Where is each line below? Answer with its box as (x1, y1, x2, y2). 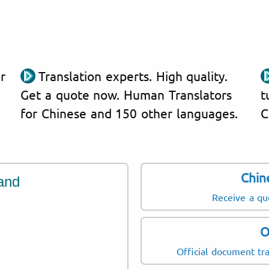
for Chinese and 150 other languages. (20, 104, 238, 121)
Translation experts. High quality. (38, 67, 228, 83)
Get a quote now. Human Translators (20, 86, 232, 102)
